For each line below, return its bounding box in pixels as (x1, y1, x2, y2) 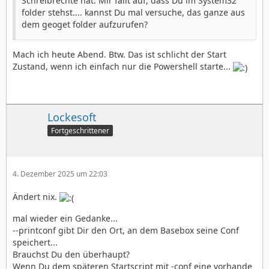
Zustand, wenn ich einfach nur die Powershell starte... (13, 61, 233, 73)
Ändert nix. (13, 191, 59, 203)
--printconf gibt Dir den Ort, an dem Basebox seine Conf (13, 224, 239, 236)
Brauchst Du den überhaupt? (13, 248, 130, 260)
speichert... (13, 236, 58, 248)
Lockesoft (47, 109, 97, 124)
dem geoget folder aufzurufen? (22, 19, 148, 31)
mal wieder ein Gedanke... (13, 212, 118, 224)
